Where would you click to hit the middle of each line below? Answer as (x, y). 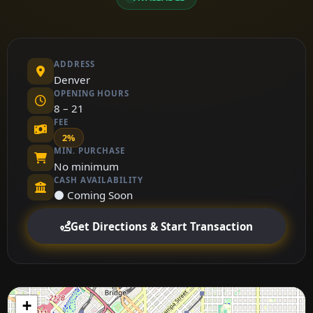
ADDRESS (74, 64)
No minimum (86, 166)
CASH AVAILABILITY (99, 180)
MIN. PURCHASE (89, 151)
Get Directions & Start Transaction (162, 226)
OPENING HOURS (92, 93)
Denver (72, 79)
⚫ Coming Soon (93, 195)
